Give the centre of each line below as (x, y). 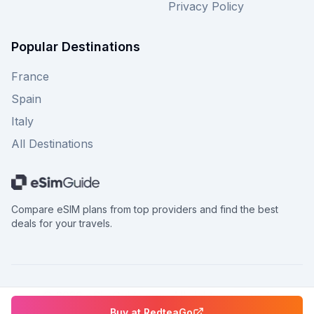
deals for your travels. (62, 223)
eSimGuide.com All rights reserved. (177, 295)
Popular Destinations (76, 47)
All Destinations (52, 144)
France (30, 76)
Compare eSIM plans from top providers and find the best (145, 209)
